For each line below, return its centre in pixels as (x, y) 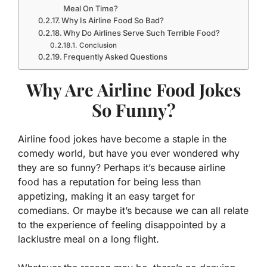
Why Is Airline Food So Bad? (113, 21)
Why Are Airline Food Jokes (133, 90)
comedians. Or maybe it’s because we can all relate (133, 211)
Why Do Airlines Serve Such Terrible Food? (142, 33)
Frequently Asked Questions (117, 57)
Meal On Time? (91, 9)
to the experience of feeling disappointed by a (122, 225)
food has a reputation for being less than (109, 182)
